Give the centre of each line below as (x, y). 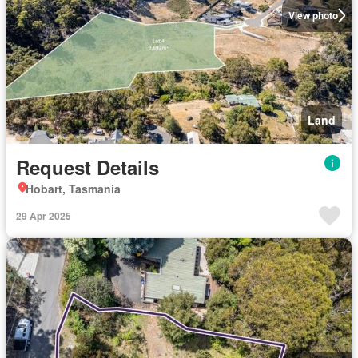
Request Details (88, 167)
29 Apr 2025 (44, 215)
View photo (313, 16)
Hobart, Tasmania (73, 188)
